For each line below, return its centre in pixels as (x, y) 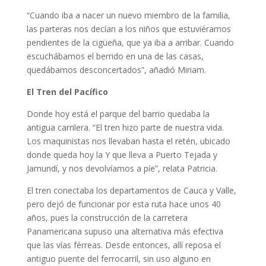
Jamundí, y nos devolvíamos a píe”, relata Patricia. (122, 168)
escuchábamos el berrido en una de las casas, (115, 56)
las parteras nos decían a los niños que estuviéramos (129, 29)
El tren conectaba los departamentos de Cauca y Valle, (131, 190)
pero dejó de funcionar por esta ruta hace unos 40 (123, 204)
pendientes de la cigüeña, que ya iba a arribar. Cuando (130, 42)
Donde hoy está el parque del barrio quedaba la (118, 114)
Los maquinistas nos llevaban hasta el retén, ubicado (128, 141)
